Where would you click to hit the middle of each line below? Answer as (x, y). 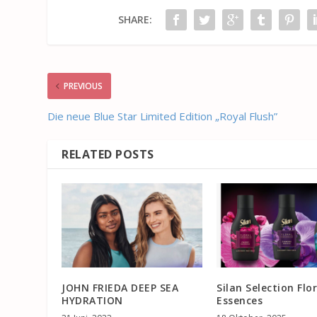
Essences (240, 301)
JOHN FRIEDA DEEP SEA (120, 288)
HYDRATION (92, 301)
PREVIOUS (83, 86)
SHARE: (135, 20)
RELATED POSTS (108, 155)
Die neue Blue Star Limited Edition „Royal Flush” (163, 116)
